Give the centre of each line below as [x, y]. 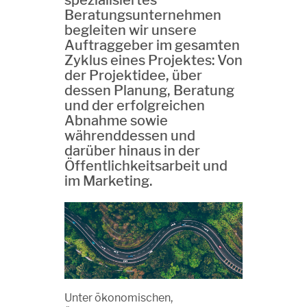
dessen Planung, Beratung [149, 90]
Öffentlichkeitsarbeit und [146, 166]
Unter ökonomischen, [119, 297]
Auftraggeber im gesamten [152, 45]
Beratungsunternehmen [143, 15]
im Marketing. [108, 181]
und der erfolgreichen [135, 106]
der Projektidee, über [133, 75]
